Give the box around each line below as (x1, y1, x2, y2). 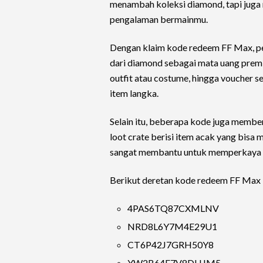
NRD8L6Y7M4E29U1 (127, 221, 217, 232)
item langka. (110, 87, 159, 99)
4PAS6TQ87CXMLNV (127, 203, 219, 214)
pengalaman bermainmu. (110, 14, 210, 25)
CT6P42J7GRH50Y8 (127, 239, 214, 250)
